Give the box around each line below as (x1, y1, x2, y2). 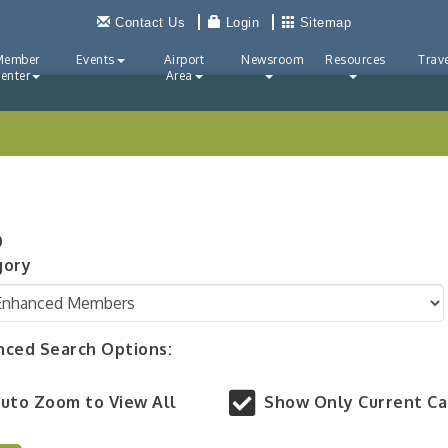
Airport (163, 52, 205, 67)
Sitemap (299, 15, 351, 30)
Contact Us (115, 15, 185, 30)
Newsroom (241, 52, 303, 67)
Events (75, 52, 115, 67)
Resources (325, 52, 386, 67)
